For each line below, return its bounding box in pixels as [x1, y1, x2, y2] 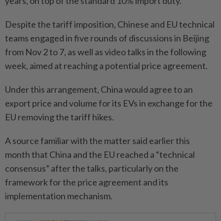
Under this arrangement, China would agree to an [5, 84, 193, 95]
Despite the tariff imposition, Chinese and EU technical [5, 19, 215, 30]
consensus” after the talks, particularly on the [5, 163, 179, 174]
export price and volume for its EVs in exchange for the [5, 98, 213, 109]
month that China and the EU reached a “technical [5, 149, 195, 160]
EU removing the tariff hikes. [5, 111, 114, 123]
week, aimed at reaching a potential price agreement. [5, 60, 208, 72]
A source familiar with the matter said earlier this [5, 135, 190, 147]
